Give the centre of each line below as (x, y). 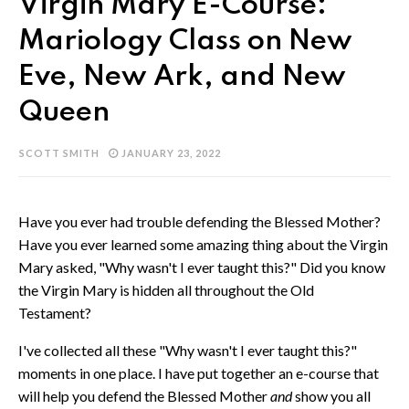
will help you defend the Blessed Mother (144, 395)
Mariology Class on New (185, 41)
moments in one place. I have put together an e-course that (199, 372)
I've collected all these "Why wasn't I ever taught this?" (188, 350)
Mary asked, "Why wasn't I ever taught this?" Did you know (202, 267)
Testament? (56, 312)
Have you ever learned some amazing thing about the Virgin (203, 244)
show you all (333, 395)
